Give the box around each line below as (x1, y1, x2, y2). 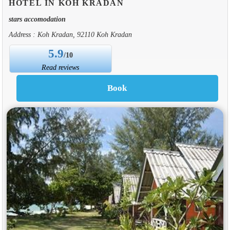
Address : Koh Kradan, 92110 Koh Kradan (8, 30, 132, 39)
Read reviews (42, 63, 80, 71)
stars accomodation (8, 14, 66, 23)
